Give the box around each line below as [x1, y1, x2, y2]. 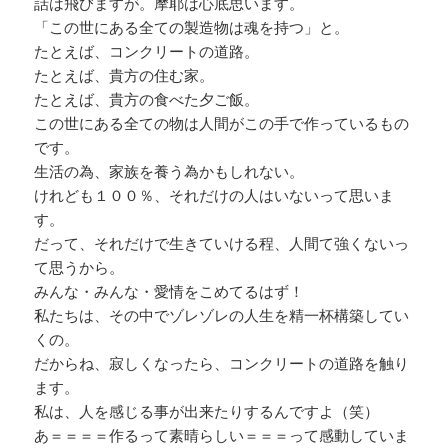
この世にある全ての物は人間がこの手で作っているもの [34, 113, 410, 134]
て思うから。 [34, 257, 125, 278]
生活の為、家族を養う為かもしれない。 [34, 161, 305, 182]
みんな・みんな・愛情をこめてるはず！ [34, 281, 305, 302]
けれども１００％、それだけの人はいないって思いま [34, 185, 395, 206]
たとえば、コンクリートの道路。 [34, 41, 260, 62]
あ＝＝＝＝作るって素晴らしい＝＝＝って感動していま [34, 425, 410, 446]
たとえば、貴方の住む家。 [34, 65, 215, 86]
